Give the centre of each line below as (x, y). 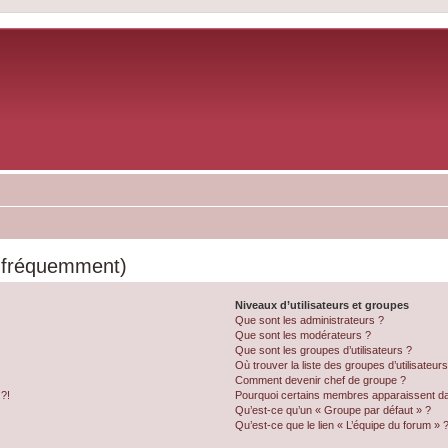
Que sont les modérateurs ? (303, 335)
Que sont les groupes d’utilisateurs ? (324, 350)
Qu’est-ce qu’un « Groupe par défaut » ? (333, 410)
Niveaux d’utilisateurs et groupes (322, 305)
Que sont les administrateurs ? (310, 320)
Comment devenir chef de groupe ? (321, 380)
